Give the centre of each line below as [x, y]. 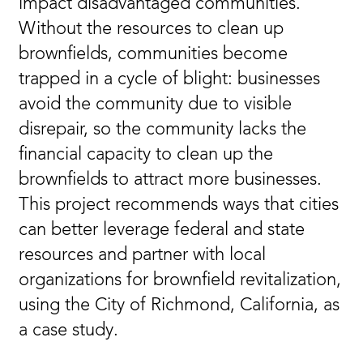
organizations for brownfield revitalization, [180, 280]
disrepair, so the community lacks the [162, 130]
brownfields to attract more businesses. [170, 180]
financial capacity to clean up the [146, 155]
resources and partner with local [142, 255]
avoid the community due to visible [155, 105]
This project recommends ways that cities [179, 205]
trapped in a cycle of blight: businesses [169, 79]
